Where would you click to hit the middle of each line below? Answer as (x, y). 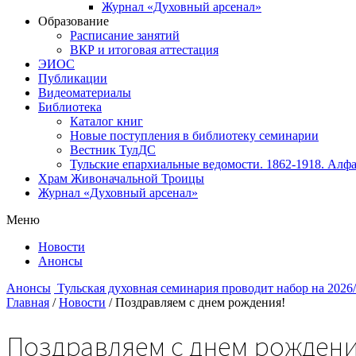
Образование (74, 21)
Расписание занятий (125, 35)
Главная (28, 302)
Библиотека (70, 107)
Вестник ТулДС (113, 150)
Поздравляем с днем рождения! (200, 302)
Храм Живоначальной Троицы (121, 178)
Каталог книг (106, 121)
